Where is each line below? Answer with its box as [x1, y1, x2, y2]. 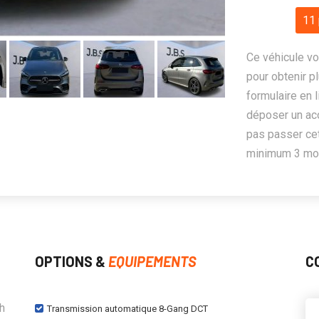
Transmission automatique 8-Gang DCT [47, 303, 208, 314]
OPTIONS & [35, 253, 108, 270]
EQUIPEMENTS [108, 253, 197, 270]
